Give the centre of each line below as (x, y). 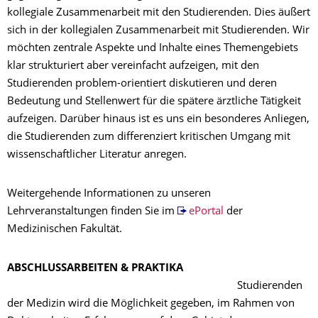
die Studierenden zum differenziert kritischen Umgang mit (149, 137)
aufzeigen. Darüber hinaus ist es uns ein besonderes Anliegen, (158, 120)
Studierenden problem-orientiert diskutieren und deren (142, 84)
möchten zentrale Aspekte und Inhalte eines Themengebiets (153, 49)
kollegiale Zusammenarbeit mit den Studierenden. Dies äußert (159, 13)
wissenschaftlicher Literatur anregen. (97, 155)
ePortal (206, 212)
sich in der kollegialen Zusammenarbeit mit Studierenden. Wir (158, 31)
